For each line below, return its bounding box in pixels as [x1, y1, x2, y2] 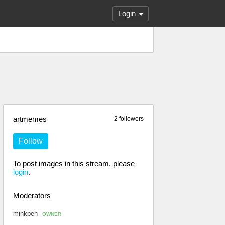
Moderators [13, 191, 51, 200]
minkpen [13, 210, 40, 217]
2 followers [114, 115, 144, 122]
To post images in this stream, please [13, 159, 135, 168]
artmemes [13, 115, 47, 123]
